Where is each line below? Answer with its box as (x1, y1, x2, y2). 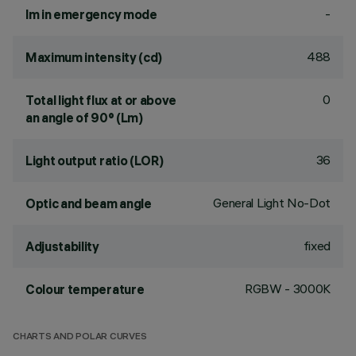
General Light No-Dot (213, 195, 331, 211)
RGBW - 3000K (244, 281, 331, 296)
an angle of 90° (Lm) (25, 110, 143, 126)
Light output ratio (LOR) (25, 153, 164, 168)
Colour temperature (25, 281, 145, 297)
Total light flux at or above (25, 92, 177, 108)
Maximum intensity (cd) (25, 49, 162, 65)
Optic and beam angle (25, 195, 152, 211)
